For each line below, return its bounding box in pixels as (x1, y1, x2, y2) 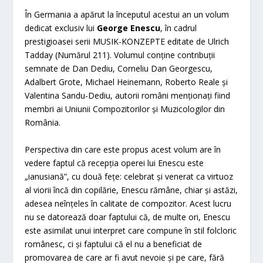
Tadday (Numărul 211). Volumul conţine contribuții (25, 49, 215, 61)
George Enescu (97, 22, 161, 34)
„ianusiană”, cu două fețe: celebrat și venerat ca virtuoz (25, 170, 234, 182)
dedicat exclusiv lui (25, 22, 97, 34)
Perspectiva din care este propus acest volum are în (25, 143, 221, 155)
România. (25, 117, 61, 129)
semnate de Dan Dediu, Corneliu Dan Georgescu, (25, 63, 213, 75)
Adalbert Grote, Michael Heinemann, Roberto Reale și (25, 76, 228, 88)
